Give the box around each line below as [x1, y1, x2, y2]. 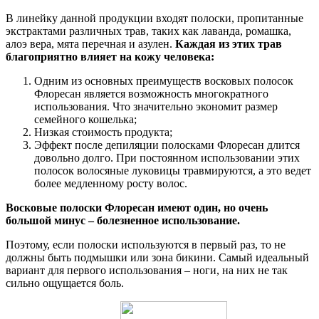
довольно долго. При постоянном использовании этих [34, 152, 300, 164]
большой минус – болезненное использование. [6, 214, 240, 227]
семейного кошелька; [34, 113, 137, 126]
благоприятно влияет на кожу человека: [6, 51, 214, 63]
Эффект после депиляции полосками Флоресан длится [34, 139, 300, 152]
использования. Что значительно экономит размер [34, 100, 278, 113]
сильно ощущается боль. [6, 277, 124, 290]
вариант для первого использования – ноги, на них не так [6, 264, 288, 277]
